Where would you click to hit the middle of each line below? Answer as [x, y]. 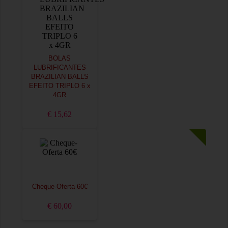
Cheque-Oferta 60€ [60, 187]
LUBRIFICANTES [60, 68]
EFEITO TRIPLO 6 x [60, 86]
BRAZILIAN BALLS [60, 77]
